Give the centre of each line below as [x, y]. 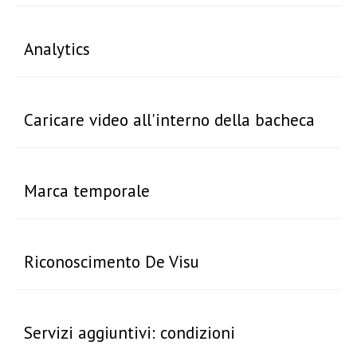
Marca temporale [87, 191]
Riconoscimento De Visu [112, 262]
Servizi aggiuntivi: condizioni [130, 333]
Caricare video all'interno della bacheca [170, 120]
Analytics [57, 49]
